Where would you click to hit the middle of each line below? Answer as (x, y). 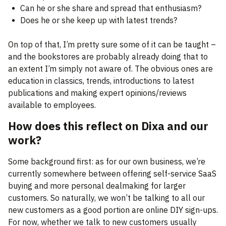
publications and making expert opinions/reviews (97, 93)
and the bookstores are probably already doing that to (108, 57)
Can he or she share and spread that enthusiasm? (111, 8)
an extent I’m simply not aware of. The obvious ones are (110, 69)
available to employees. (52, 105)
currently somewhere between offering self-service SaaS (112, 174)
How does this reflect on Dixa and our (108, 126)
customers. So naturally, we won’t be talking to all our (106, 198)
